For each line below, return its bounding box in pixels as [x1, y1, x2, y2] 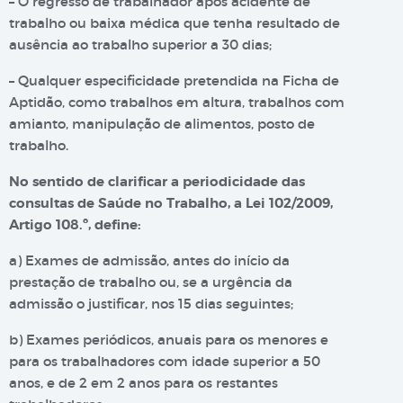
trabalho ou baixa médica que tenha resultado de [9, 14, 340, 31]
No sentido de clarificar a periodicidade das [9, 173, 305, 191]
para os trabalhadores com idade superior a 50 [9, 353, 320, 370]
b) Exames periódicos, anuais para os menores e [9, 331, 328, 348]
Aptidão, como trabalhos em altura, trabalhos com [9, 94, 345, 111]
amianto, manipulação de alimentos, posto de [9, 115, 315, 132]
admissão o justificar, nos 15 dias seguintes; [9, 295, 293, 312]
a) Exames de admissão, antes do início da [9, 252, 290, 269]
